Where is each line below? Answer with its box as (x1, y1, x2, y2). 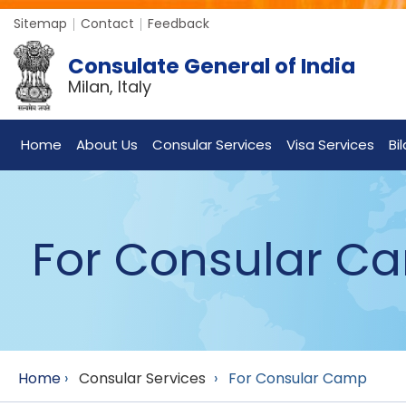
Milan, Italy (68, 74, 151, 98)
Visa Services (286, 134, 374, 154)
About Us (76, 134, 138, 154)
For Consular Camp (228, 367, 367, 389)
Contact (81, 14, 134, 33)
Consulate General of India (68, 51, 355, 81)
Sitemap (14, 14, 67, 33)
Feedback (148, 14, 209, 33)
